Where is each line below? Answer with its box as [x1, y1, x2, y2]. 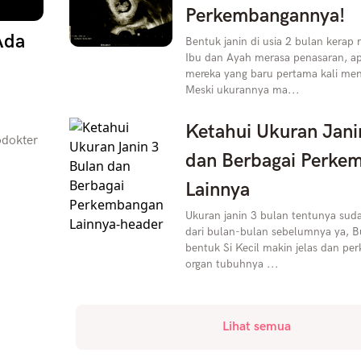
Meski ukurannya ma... [185, 83, 300, 97]
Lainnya [185, 178, 250, 201]
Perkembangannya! [185, 4, 345, 27]
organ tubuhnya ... [185, 257, 279, 271]
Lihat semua [222, 319, 292, 334]
